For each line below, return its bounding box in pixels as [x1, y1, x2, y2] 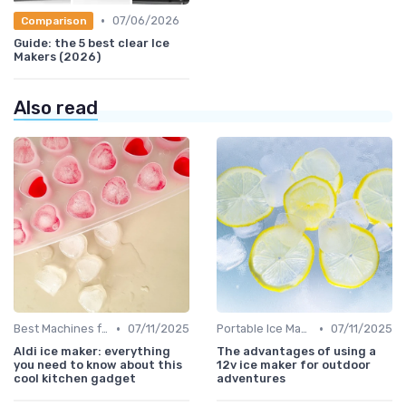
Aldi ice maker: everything [14, 344, 170, 359]
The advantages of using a [217, 344, 376, 359]
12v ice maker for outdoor [217, 358, 371, 372]
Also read [14, 97, 98, 120]
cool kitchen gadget [14, 372, 136, 386]
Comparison [20, 14, 87, 27]
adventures [217, 372, 285, 386]
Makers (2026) [14, 50, 101, 64]
